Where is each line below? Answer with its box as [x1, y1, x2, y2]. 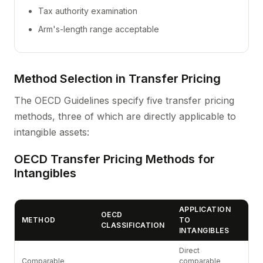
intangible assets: [14, 126, 89, 138]
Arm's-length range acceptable [38, 24, 159, 34]
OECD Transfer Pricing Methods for [14, 152, 215, 166]
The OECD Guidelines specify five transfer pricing [14, 95, 234, 106]
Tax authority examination [38, 6, 137, 16]
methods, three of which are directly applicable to [14, 110, 236, 122]
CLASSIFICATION [101, 221, 165, 230]
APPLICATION [179, 205, 231, 214]
